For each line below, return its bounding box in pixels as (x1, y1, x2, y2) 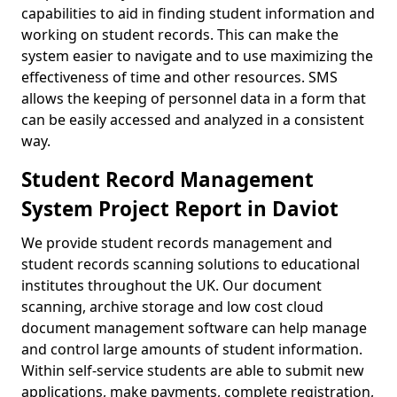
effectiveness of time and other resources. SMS (21, 67, 338, 87)
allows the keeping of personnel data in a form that (21, 89, 366, 108)
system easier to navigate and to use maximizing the (21, 46, 373, 66)
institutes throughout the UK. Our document (21, 276, 322, 295)
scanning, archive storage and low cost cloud (21, 297, 323, 316)
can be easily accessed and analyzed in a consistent (21, 110, 364, 129)
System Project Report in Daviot (21, 195, 339, 222)
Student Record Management (21, 166, 314, 193)
